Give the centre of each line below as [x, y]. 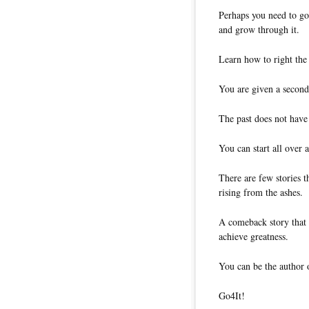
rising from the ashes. [261, 192]
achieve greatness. [253, 237]
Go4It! [232, 296]
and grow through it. [259, 30]
